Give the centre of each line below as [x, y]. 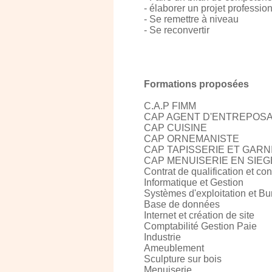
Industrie [162, 237]
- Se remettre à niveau [191, 19]
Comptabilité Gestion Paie [200, 226]
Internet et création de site [199, 215]
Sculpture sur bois [183, 259]
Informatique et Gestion [194, 182]
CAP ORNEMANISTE [192, 139]
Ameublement [174, 248]
